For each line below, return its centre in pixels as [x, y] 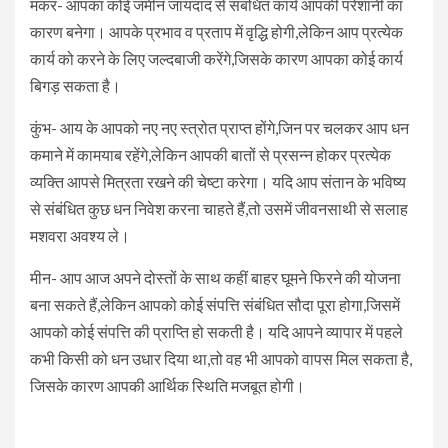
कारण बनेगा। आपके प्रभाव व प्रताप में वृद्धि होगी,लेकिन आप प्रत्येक [216, 32]
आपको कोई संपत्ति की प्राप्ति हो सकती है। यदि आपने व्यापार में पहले [216, 332]
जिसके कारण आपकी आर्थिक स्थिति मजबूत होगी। [167, 386]
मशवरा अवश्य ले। [80, 236]
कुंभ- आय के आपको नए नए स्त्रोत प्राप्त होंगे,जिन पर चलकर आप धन [219, 128]
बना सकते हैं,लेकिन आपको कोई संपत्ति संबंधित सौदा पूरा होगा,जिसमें [215, 305]
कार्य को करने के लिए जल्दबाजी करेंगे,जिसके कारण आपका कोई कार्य [216, 59]
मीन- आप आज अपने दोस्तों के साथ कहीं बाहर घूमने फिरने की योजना [215, 278]
